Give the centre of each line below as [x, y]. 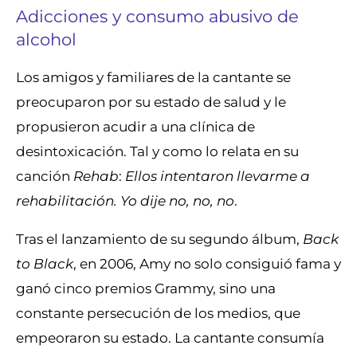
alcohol [46, 39]
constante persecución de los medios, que [158, 313]
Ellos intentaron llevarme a [218, 176]
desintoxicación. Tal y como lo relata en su [157, 151]
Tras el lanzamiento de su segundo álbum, [158, 239]
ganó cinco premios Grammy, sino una [146, 288]
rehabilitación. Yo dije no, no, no [125, 201]
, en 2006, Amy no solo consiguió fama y [207, 264]
